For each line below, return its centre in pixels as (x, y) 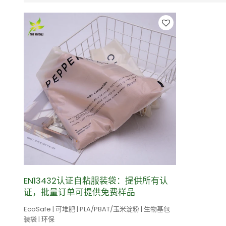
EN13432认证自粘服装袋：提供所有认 (96, 180)
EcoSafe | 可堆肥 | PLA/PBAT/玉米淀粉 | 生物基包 (97, 209)
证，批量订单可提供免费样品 (79, 192)
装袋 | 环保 (39, 219)
